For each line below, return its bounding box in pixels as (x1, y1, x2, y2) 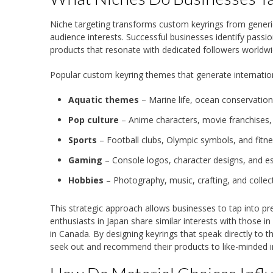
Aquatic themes (68, 94, 139, 106)
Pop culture (68, 114, 119, 126)
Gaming (68, 154, 102, 166)
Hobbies (68, 174, 104, 186)
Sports (68, 134, 97, 146)
